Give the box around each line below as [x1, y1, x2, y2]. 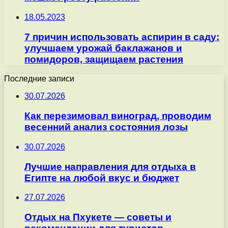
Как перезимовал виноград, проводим [24, 110, 211, 122]
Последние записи [4, 74, 74, 83]
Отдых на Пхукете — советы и [24, 211, 172, 222]
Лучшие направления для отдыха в [24, 161, 196, 172]
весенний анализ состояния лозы [24, 122, 188, 133]
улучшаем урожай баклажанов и [24, 42, 182, 53]
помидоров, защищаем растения [24, 53, 183, 65]
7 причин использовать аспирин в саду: [24, 31, 219, 42]
